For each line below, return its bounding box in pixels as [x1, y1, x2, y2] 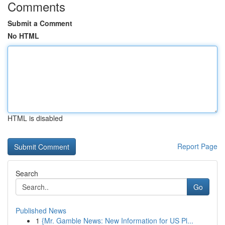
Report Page [177, 141, 217, 151]
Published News [16, 205, 66, 215]
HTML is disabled [8, 113, 63, 123]
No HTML [8, 31, 39, 41]
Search [16, 168, 38, 178]
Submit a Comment [8, 18, 72, 28]
